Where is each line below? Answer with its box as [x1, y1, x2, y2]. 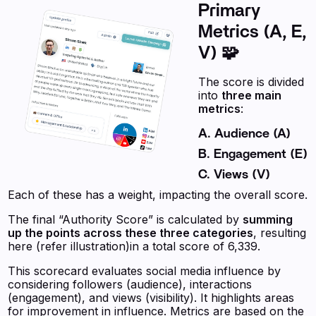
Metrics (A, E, [198, 23, 308, 41]
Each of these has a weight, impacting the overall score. [8, 188, 308, 202]
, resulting [253, 226, 307, 240]
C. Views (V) [198, 169, 271, 181]
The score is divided [198, 75, 305, 89]
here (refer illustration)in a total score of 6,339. [8, 239, 261, 253]
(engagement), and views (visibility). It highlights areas [8, 291, 295, 305]
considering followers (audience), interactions [8, 277, 253, 291]
